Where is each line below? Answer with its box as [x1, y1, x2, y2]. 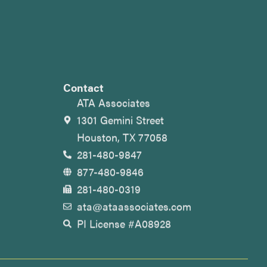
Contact [63, 80, 104, 95]
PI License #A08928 [76, 216, 171, 231]
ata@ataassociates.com [76, 198, 191, 213]
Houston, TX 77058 [76, 129, 167, 144]
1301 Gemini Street [76, 112, 164, 127]
